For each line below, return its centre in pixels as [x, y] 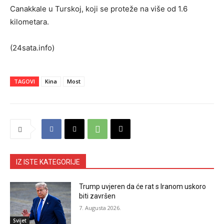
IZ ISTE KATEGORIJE [48, 162]
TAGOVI [24, 81]
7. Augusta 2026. [100, 208]
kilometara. [29, 22]
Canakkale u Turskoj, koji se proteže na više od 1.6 [99, 9]
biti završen [97, 196]
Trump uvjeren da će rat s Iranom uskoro [143, 187]
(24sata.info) [32, 48]
